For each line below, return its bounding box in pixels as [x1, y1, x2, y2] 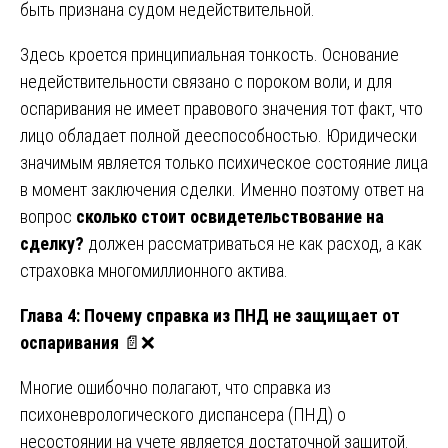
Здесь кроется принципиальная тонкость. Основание [20, 43, 399, 65]
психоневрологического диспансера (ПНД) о [20, 403, 346, 425]
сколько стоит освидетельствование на [76, 205, 384, 227]
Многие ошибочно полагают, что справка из [20, 376, 331, 398]
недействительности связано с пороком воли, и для [20, 70, 392, 92]
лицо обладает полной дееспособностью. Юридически [20, 124, 417, 146]
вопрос [20, 205, 76, 227]
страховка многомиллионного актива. [20, 259, 288, 281]
